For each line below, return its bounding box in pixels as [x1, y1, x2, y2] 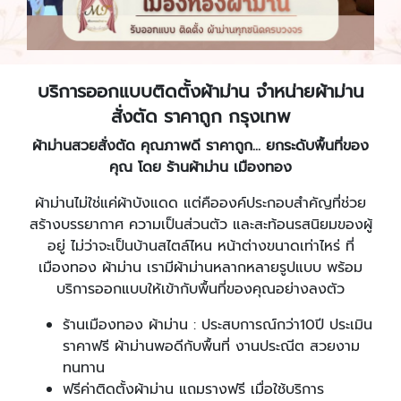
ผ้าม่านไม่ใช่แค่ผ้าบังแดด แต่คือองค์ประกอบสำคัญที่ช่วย [35, 192, 366, 214]
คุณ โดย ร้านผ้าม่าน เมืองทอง [109, 157, 292, 178]
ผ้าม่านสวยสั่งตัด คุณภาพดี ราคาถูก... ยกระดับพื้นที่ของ [32, 135, 369, 157]
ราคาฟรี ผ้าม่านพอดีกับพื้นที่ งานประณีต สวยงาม [63, 336, 360, 357]
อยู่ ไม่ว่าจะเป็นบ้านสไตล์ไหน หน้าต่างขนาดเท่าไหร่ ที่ [47, 235, 354, 257]
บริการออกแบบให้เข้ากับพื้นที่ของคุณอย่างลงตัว [56, 278, 345, 300]
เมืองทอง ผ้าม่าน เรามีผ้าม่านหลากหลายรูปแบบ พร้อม [38, 257, 363, 278]
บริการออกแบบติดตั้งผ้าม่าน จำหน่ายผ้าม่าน [37, 78, 364, 105]
